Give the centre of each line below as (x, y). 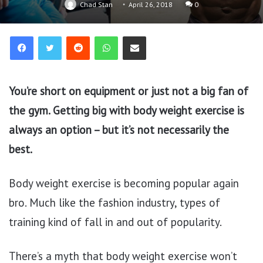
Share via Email (157, 36)
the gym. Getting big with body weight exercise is (127, 110)
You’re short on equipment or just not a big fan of (129, 91)
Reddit (102, 36)
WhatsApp (137, 36)
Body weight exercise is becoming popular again (124, 183)
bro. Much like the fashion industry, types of (114, 203)
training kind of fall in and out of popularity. (115, 222)
